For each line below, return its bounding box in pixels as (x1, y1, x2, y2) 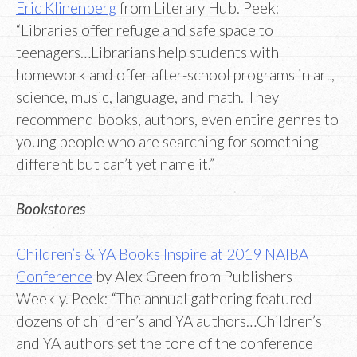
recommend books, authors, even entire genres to (16, 109, 339, 128)
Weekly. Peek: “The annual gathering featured (16, 288, 312, 308)
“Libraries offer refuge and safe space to (16, 20, 273, 39)
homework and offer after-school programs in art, (16, 65, 335, 84)
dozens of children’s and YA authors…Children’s (16, 311, 322, 330)
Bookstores (16, 199, 85, 218)
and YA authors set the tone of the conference (16, 333, 313, 352)
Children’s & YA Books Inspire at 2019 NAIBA (16, 244, 308, 263)
